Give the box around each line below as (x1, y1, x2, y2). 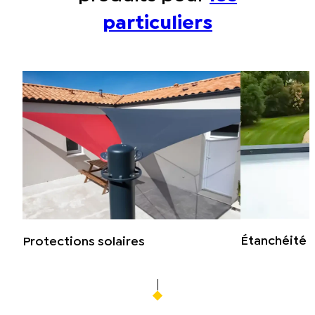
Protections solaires (22, 236, 145, 247)
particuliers (103, 15, 212, 32)
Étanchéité (240, 236, 307, 247)
